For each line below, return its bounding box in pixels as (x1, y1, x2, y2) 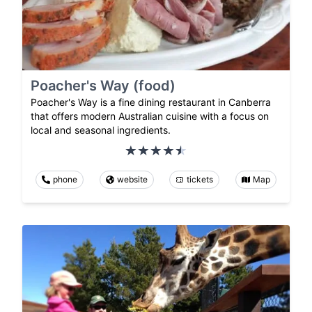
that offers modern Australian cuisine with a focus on (31, 110, 269, 123)
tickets (187, 174, 214, 185)
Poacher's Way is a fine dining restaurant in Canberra (31, 96, 271, 109)
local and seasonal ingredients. (31, 124, 171, 136)
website (116, 174, 148, 185)
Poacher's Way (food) (31, 77, 175, 95)
